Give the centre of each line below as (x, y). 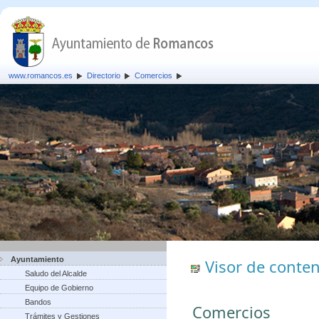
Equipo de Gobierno (59, 288)
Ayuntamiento (37, 259)
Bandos (38, 302)
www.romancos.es (41, 75)
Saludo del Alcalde (56, 273)
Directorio (104, 75)
